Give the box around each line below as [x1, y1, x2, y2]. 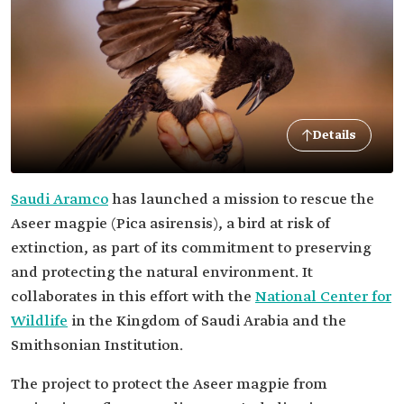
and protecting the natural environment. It [11, 263, 313, 282]
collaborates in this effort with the [11, 288, 255, 307]
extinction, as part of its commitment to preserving [11, 239, 372, 258]
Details [313, 127, 356, 143]
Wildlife [11, 312, 68, 331]
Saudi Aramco [11, 190, 108, 209]
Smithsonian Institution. [11, 336, 183, 355]
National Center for [255, 288, 391, 307]
